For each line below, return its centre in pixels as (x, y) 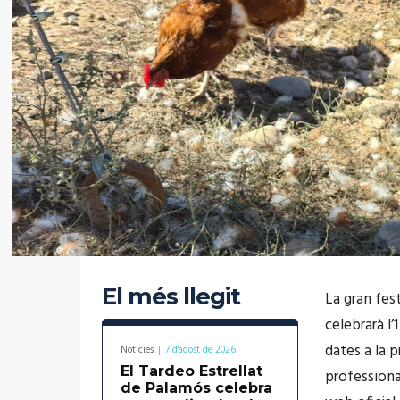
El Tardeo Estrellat (192, 371)
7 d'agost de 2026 (200, 350)
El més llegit (171, 296)
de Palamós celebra (196, 387)
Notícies (137, 350)
